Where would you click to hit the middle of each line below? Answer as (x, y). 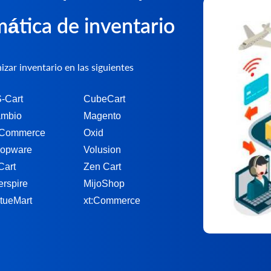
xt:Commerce (112, 200)
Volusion (102, 149)
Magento (102, 116)
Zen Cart (102, 166)
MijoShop (104, 183)
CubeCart (104, 99)
